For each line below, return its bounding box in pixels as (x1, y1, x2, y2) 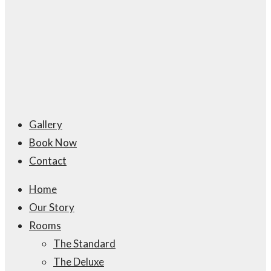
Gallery (29, 118, 62, 131)
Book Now (29, 136, 77, 149)
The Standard (53, 237, 116, 250)
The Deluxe (53, 255, 104, 268)
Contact (29, 154, 67, 167)
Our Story (29, 201, 74, 214)
